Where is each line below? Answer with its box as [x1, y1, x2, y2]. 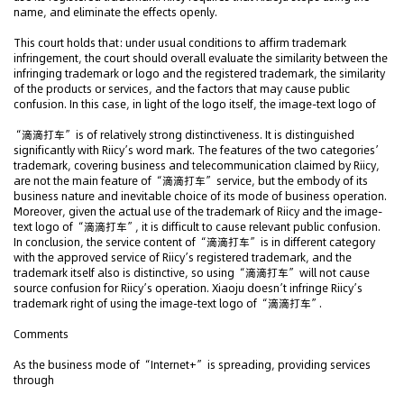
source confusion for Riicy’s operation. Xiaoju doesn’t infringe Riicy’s [14, 280, 363, 296]
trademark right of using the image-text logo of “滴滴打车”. [14, 296, 322, 311]
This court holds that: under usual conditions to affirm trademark [14, 35, 346, 50]
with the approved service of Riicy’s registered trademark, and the [14, 250, 352, 265]
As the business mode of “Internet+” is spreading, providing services [14, 357, 371, 372]
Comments [14, 326, 69, 342]
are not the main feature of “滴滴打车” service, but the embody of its [14, 173, 368, 188]
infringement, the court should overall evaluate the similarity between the [14, 50, 388, 66]
